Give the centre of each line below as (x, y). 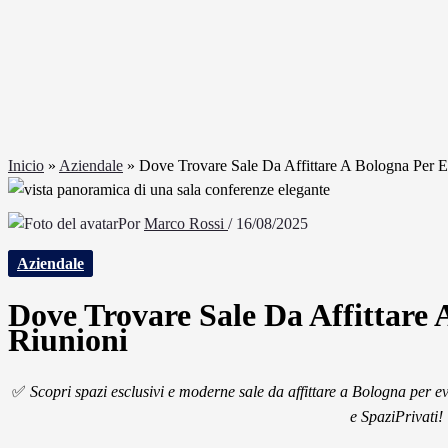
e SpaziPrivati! (397, 417)
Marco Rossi (186, 223)
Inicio (26, 165)
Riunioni (68, 339)
